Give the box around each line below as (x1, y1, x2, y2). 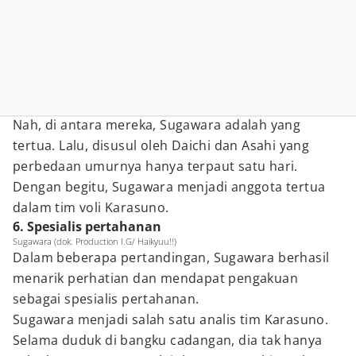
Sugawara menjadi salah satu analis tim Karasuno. (13, 311, 329, 328)
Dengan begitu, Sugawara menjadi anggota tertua (13, 178, 326, 195)
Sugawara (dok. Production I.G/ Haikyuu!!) (13, 235, 176, 247)
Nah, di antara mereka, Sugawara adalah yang (13, 116, 301, 133)
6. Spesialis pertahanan (13, 218, 161, 235)
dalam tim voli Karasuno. (13, 199, 169, 216)
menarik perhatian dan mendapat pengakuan (13, 269, 298, 287)
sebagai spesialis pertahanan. (13, 290, 199, 308)
